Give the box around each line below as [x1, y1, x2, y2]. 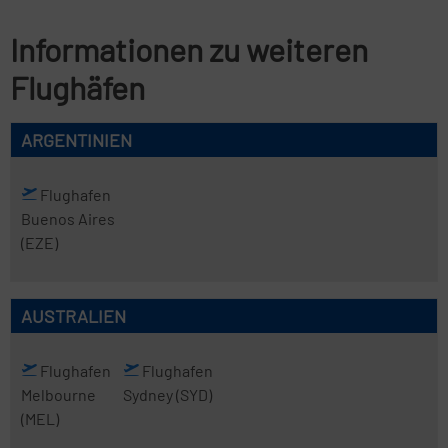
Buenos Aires [21, 209, 115, 228]
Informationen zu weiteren [10, 30, 368, 68]
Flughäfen [10, 68, 145, 106]
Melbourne [21, 385, 96, 404]
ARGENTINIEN [21, 129, 132, 151]
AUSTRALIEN [21, 305, 126, 327]
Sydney [122, 385, 176, 404]
